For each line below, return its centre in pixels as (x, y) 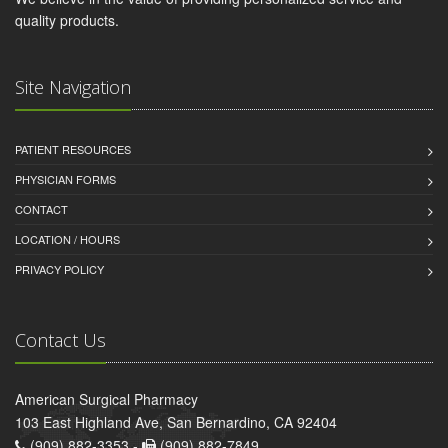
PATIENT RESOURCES (73, 148)
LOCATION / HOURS (67, 238)
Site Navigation (73, 86)
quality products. (67, 19)
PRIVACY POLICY (59, 268)
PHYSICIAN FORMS (65, 178)
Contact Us (60, 339)
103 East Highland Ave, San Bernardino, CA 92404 (176, 421)
